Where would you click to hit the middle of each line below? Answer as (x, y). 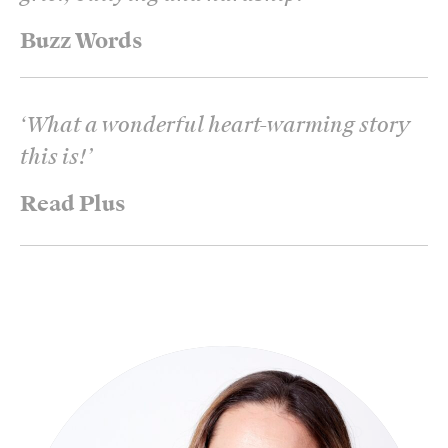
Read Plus (73, 204)
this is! (53, 157)
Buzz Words (81, 41)
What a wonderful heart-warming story (218, 125)
